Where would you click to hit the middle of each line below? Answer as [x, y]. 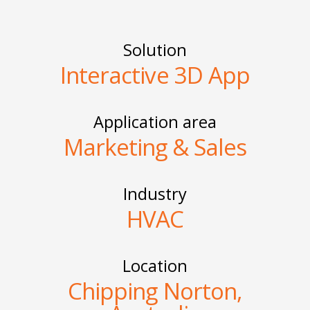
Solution [155, 50]
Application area [155, 122]
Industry [155, 194]
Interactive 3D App [155, 75]
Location [155, 266]
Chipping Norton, [155, 291]
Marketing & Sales [155, 147]
